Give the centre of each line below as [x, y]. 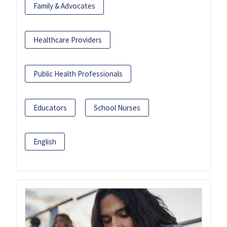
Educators [50, 107]
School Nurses [117, 107]
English [45, 141]
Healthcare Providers [68, 40]
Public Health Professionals [78, 73]
